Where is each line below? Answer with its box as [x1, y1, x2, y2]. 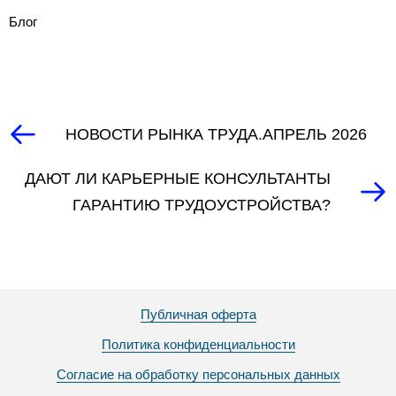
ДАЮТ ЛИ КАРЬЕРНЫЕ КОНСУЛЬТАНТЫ [25, 170, 331, 187]
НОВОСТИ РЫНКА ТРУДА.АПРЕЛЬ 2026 [65, 126, 367, 143]
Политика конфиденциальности [101, 337, 295, 353]
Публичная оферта [140, 307, 256, 323]
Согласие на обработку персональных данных [56, 367, 340, 383]
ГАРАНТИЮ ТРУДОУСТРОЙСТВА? [72, 196, 331, 214]
